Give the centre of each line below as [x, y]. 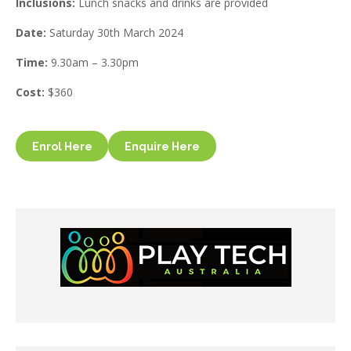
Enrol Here [62, 146]
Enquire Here [162, 146]
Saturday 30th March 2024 [115, 33]
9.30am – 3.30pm [93, 63]
